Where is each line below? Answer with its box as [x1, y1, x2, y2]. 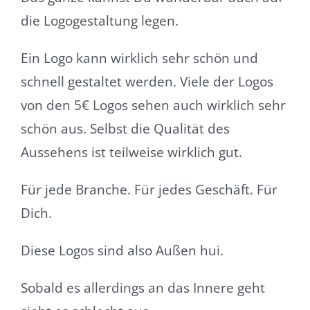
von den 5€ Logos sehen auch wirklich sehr [20, 95, 286, 114]
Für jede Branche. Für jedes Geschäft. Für [20, 180, 277, 199]
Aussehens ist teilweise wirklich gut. [20, 143, 242, 161]
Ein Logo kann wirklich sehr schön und [20, 48, 258, 67]
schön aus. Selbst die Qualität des [20, 119, 230, 138]
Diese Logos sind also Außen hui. [20, 241, 224, 259]
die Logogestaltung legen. [20, 11, 179, 30]
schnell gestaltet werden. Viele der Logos [20, 72, 273, 91]
